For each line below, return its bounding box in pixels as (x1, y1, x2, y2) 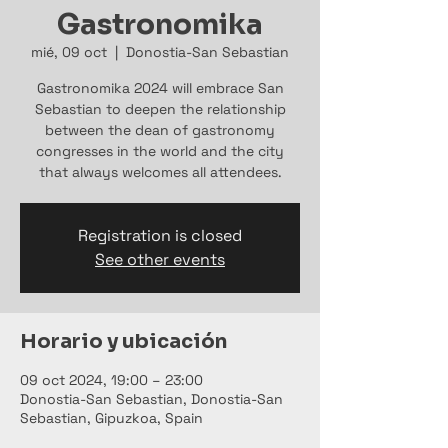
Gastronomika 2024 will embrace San (36, 79, 284, 97)
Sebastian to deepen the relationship (34, 100, 286, 118)
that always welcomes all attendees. (38, 163, 282, 181)
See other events (95, 249, 225, 270)
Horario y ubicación (20, 329, 227, 354)
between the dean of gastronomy (45, 121, 275, 139)
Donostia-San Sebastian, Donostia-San (20, 390, 283, 408)
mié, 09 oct (31, 43, 107, 61)
